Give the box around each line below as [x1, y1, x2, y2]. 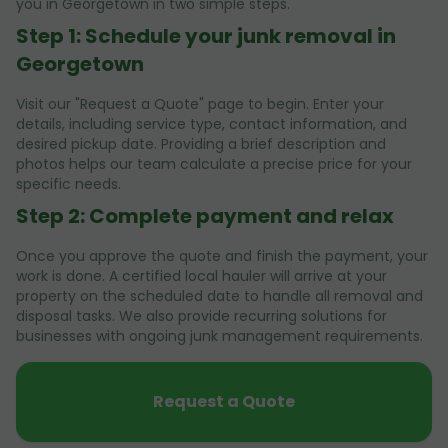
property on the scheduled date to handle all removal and [16, 286, 423, 307]
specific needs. [16, 174, 121, 195]
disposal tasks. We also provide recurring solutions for [16, 306, 387, 327]
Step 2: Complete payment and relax [16, 202, 394, 231]
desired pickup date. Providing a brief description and [16, 134, 386, 155]
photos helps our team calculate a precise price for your [16, 154, 412, 175]
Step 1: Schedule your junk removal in [16, 22, 396, 51]
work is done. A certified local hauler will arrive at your [16, 266, 387, 287]
